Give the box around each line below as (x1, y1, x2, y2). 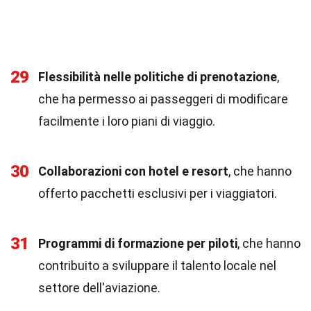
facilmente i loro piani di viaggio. (38, 114, 215, 128)
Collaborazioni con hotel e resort (38, 164, 228, 178)
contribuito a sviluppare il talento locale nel (38, 258, 276, 273)
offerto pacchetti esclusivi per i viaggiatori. (38, 186, 277, 201)
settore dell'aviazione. (38, 280, 160, 295)
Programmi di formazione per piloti (38, 236, 237, 251)
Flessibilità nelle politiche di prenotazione (38, 69, 277, 84)
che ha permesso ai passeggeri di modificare (38, 92, 288, 106)
